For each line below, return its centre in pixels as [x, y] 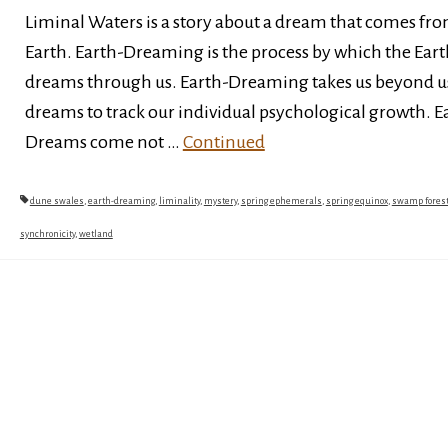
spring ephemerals [281, 201]
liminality [179, 201]
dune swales [56, 201]
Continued [223, 142]
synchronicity [47, 234]
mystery [220, 201]
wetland [95, 234]
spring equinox [356, 201]
